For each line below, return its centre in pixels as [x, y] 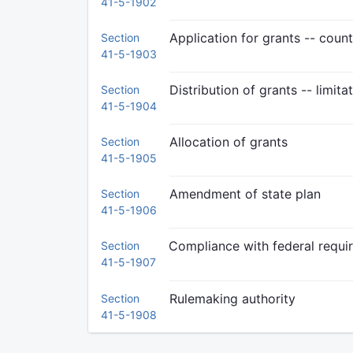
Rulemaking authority [232, 299]
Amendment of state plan [245, 194]
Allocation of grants [229, 142]
